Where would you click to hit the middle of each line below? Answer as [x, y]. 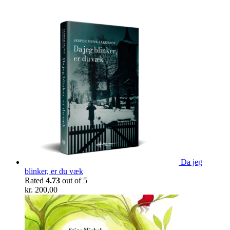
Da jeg [191, 162]
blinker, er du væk [54, 171]
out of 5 [74, 181]
